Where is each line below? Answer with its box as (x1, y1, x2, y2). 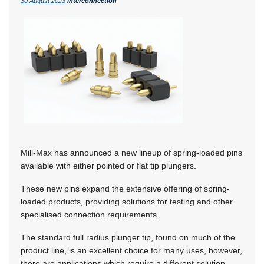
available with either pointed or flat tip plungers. (21, 161, 196, 171)
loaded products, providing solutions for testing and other (21, 197, 233, 207)
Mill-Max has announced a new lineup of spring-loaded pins (21, 148, 242, 158)
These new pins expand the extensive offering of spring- (21, 184, 230, 194)
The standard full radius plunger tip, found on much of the (21, 233, 235, 243)
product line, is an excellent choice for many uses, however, (21, 246, 242, 256)
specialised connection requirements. (21, 210, 159, 220)
